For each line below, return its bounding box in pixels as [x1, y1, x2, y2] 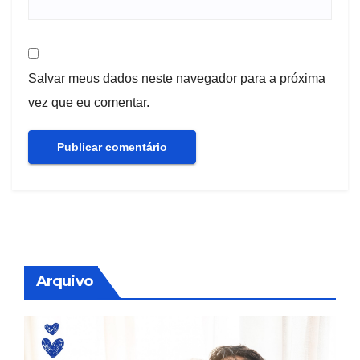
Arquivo [36, 272, 92, 290]
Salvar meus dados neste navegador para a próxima [28, 71, 325, 85]
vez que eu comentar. [28, 95, 149, 109]
